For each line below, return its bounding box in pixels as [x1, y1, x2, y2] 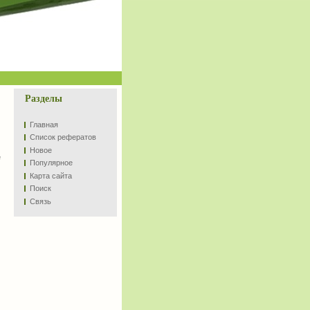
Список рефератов [30, 133, 96, 141]
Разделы [25, 93, 62, 104]
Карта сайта [30, 171, 72, 180]
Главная [30, 120, 58, 129]
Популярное [30, 158, 73, 167]
